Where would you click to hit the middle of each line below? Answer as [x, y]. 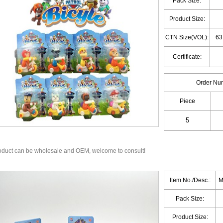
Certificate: [187, 57]
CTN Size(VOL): [187, 37]
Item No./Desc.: [190, 180]
